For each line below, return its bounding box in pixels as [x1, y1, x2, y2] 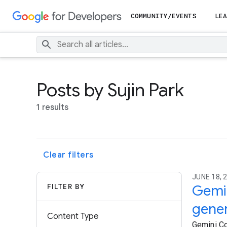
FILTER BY [47, 182, 85, 191]
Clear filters [43, 150, 94, 160]
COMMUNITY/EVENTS [131, 12, 197, 20]
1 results [36, 102, 68, 112]
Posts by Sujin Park [36, 79, 184, 101]
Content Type [47, 211, 99, 221]
